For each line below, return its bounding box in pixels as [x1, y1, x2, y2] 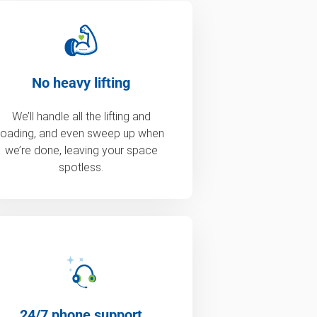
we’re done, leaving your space [4, 144, 158, 158]
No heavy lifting [32, 74, 131, 92]
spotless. [59, 161, 104, 175]
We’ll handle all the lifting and [11, 110, 151, 124]
